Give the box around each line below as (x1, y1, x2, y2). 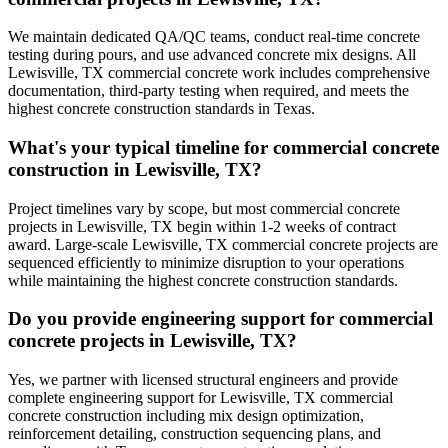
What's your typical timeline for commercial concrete (8, 136, 439, 158)
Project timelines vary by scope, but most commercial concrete (8, 199, 400, 217)
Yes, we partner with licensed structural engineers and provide (8, 371, 398, 389)
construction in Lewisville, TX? (8, 158, 262, 180)
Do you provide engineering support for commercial (8, 308, 433, 330)
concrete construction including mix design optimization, (8, 407, 364, 425)
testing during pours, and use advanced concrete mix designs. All (8, 46, 416, 64)
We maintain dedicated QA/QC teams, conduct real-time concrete (8, 28, 420, 46)
